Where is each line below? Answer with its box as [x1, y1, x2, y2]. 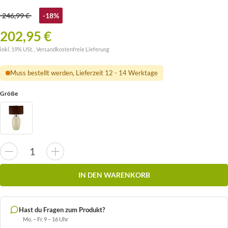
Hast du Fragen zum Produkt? [19, 205, 105, 214]
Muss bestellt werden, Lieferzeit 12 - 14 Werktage [10, 69, 158, 77]
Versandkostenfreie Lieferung [36, 46, 109, 53]
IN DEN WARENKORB [78, 170, 150, 180]
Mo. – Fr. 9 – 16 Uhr [23, 215, 68, 222]
